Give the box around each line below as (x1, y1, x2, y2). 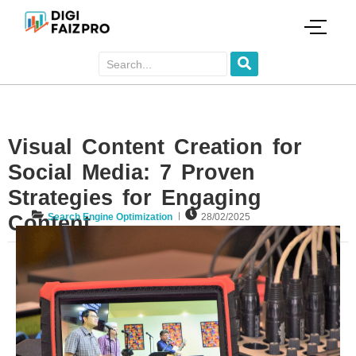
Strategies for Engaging (8, 186, 261, 210)
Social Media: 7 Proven (8, 161, 255, 184)
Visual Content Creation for (8, 135, 302, 159)
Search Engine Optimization (48, 211, 172, 222)
